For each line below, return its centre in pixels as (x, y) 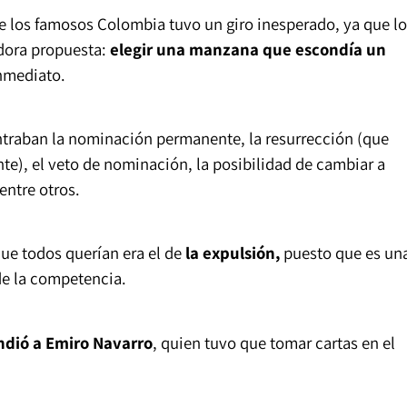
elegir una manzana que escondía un (248, 50)
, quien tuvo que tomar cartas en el (273, 342)
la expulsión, (232, 253)
